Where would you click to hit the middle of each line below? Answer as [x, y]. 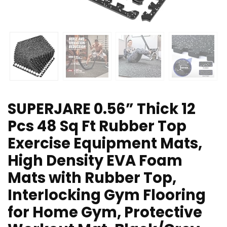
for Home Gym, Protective [105, 213]
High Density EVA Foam [95, 161]
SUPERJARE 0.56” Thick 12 [102, 109]
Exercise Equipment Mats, [105, 144]
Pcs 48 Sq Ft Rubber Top [97, 126]
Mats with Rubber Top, [92, 178]
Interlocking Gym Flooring [107, 195]
